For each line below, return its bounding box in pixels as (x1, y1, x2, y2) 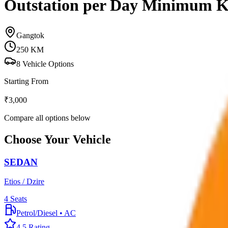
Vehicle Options (20, 59, 74, 68)
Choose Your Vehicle (4, 132, 111, 146)
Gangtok (16, 31, 44, 40)
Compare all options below (4, 113, 91, 122)
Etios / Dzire (4, 177, 44, 186)
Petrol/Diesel (16, 209, 58, 218)
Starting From (4, 76, 48, 85)
